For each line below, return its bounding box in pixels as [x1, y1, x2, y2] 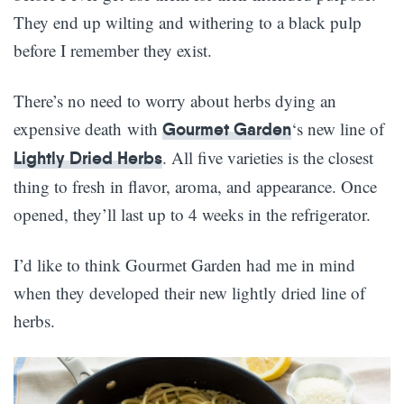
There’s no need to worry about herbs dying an [14, 88, 336, 112]
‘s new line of [291, 116, 384, 140]
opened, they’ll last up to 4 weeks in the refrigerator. [14, 202, 371, 225]
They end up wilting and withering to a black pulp [14, 10, 362, 33]
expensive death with [14, 116, 162, 140]
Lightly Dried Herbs [14, 146, 162, 169]
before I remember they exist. [14, 38, 212, 61]
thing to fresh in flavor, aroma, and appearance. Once [14, 174, 377, 197]
